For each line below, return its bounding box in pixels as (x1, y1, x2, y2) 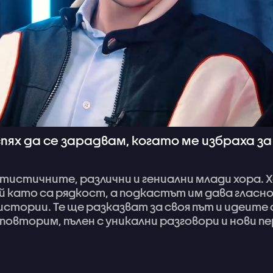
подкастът (119, 186, 186, 199)
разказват (86, 200, 148, 213)
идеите (224, 200, 268, 213)
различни (80, 172, 132, 185)
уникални (105, 214, 158, 227)
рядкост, (55, 186, 108, 199)
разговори (160, 214, 219, 227)
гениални (142, 172, 194, 185)
